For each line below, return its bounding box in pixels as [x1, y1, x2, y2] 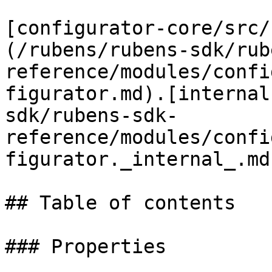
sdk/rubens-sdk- [5, 104, 178, 126]
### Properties [5, 236, 166, 257]
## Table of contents [5, 192, 236, 214]
